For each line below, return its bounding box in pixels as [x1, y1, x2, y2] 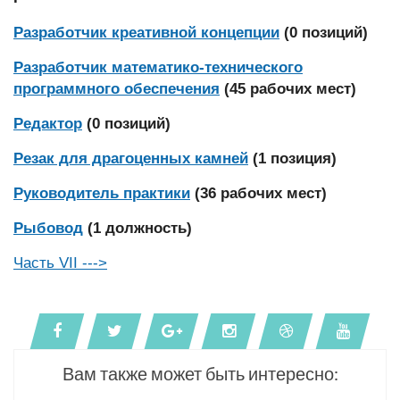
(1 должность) [87, 220, 192, 237]
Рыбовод [13, 220, 83, 237]
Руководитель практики [13, 185, 190, 202]
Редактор [13, 115, 82, 132]
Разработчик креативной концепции [13, 24, 279, 41]
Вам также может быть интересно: [62, 362, 338, 385]
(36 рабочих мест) [195, 185, 327, 202]
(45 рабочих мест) [224, 80, 356, 97]
